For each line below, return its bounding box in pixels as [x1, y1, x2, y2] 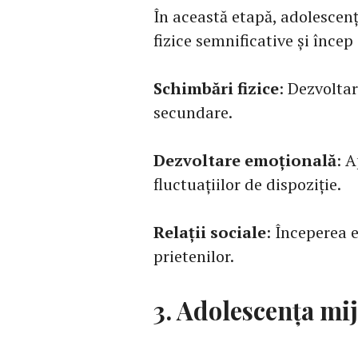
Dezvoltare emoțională [153, 149, 336, 172]
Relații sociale [153, 221, 266, 244]
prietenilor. [153, 245, 234, 268]
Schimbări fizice [153, 78, 279, 100]
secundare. [153, 101, 233, 124]
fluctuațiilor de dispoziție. [153, 173, 341, 196]
